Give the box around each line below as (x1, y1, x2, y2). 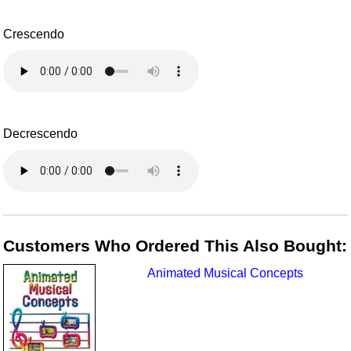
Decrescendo (3, 127, 78, 141)
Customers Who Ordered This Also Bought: (3, 236, 348, 255)
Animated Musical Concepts (147, 266, 304, 280)
